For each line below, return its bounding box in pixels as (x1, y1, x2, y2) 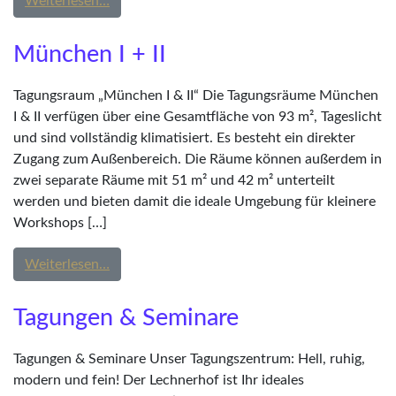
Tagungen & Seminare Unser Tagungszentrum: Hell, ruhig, (13, 352, 365, 366)
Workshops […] (13, 216, 107, 230)
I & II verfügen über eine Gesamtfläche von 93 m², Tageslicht (13, 110, 382, 124)
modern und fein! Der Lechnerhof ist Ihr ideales (13, 373, 304, 387)
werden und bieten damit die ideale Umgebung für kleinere (13, 194, 376, 209)
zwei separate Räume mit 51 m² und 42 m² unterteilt (13, 173, 335, 187)
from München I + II (109, 256, 231, 270)
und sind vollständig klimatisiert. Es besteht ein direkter (13, 131, 355, 145)
